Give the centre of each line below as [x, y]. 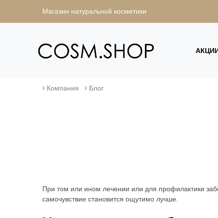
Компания [63, 88]
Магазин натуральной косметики [94, 11]
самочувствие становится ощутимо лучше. [110, 199]
